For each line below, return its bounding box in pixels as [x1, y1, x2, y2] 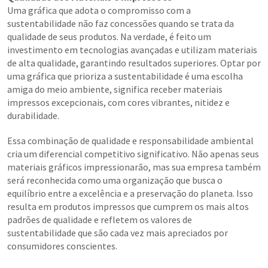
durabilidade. [7, 109, 59, 122]
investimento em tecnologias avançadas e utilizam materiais [7, 44, 257, 56]
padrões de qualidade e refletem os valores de [7, 214, 192, 226]
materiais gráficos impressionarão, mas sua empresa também [7, 161, 261, 173]
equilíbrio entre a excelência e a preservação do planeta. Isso [7, 187, 253, 200]
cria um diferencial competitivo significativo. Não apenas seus [7, 148, 259, 160]
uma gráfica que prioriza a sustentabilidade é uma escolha [7, 70, 243, 83]
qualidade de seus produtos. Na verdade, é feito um [7, 31, 211, 43]
